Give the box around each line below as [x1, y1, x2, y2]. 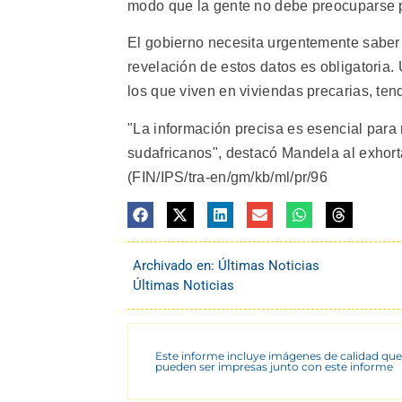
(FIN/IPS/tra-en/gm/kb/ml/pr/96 [127, 169, 328, 185]
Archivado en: [133, 258, 218, 275]
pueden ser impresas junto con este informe [155, 360, 393, 374]
